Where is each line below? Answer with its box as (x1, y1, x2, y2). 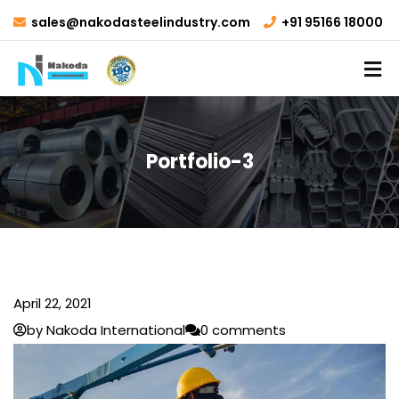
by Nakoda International (27, 321, 185, 339)
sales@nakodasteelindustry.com (31, 13, 250, 31)
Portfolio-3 (145, 148, 254, 175)
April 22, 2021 (13, 294, 92, 313)
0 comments (200, 321, 286, 339)
